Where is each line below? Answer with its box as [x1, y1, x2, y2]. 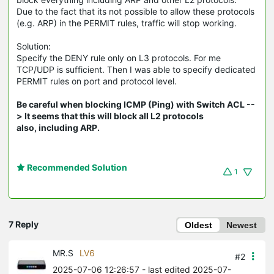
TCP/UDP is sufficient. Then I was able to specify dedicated [17, 64, 256, 75]
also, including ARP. [17, 122, 100, 133]
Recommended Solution [25, 161, 127, 172]
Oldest [185, 220, 212, 230]
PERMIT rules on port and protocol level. [17, 75, 177, 86]
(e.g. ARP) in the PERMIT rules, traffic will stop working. [17, 17, 237, 28]
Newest [226, 220, 257, 230]
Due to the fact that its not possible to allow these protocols [17, 6, 254, 17]
